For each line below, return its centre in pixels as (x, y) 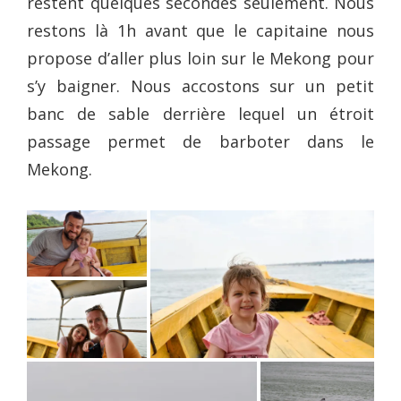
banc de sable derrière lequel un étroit (200, 114)
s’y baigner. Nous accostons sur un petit (200, 86)
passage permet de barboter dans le (200, 142)
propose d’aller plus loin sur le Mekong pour (200, 59)
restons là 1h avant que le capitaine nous (200, 31)
